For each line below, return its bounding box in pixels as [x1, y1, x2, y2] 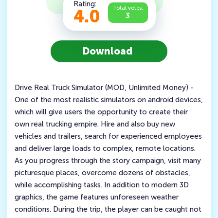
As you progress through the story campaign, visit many [15, 156, 201, 165]
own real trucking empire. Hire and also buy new [15, 120, 175, 128]
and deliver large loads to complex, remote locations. [15, 144, 196, 153]
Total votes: [112, 5, 143, 11]
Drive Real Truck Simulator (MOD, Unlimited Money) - [15, 83, 193, 92]
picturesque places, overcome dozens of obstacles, [15, 168, 190, 177]
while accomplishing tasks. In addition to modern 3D [15, 181, 189, 189]
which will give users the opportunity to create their [15, 108, 188, 116]
